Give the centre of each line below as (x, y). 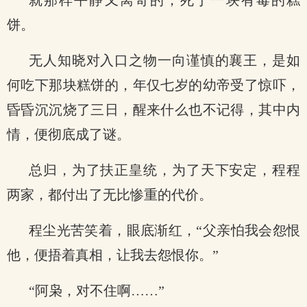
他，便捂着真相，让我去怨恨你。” (113, 255)
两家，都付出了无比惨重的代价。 (110, 195)
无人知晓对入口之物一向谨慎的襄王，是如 (164, 60)
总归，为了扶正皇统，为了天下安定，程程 (164, 170)
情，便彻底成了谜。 (69, 134)
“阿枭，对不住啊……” (97, 291)
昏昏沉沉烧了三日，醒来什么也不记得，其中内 (153, 110)
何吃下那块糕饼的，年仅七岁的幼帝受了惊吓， (153, 85)
